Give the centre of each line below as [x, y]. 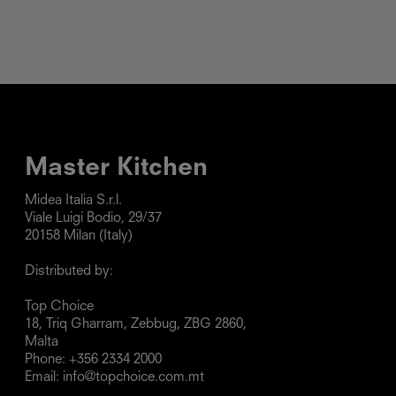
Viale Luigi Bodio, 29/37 [93, 218]
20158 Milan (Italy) [79, 236]
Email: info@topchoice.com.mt [114, 377]
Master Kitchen [116, 168]
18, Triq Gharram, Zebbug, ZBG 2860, [136, 324]
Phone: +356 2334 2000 [93, 360]
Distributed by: [69, 271]
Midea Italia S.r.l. [73, 201]
